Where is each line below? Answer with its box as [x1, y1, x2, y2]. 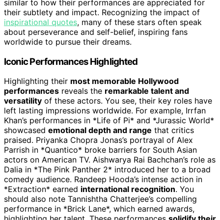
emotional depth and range [48, 125, 152, 136]
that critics [152, 125, 194, 136]
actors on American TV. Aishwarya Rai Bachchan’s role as [4, 155, 216, 165]
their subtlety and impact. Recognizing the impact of [4, 7, 200, 17]
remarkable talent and [105, 86, 189, 96]
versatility [4, 96, 42, 106]
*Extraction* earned [4, 184, 81, 194]
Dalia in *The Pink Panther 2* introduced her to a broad [4, 165, 211, 175]
